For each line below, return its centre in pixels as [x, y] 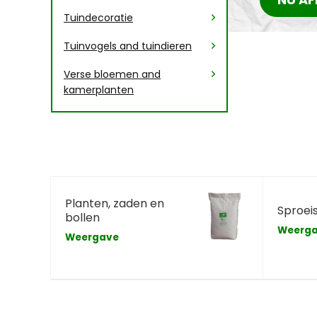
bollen [82, 217]
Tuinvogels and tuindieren [128, 46]
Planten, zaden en [115, 203]
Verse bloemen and [112, 74]
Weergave [92, 237]
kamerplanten [99, 90]
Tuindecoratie [98, 18]
